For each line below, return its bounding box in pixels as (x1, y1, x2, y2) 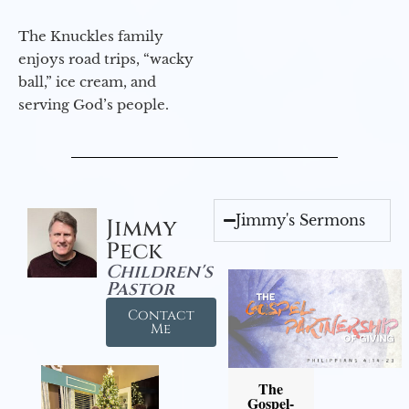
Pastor (105, 277, 174, 302)
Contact (127, 306, 194, 326)
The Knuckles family (18, 27, 163, 46)
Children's (105, 259, 213, 285)
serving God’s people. (18, 96, 169, 114)
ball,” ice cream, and (18, 73, 156, 91)
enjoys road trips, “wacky (18, 50, 194, 68)
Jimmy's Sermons (236, 211, 366, 230)
